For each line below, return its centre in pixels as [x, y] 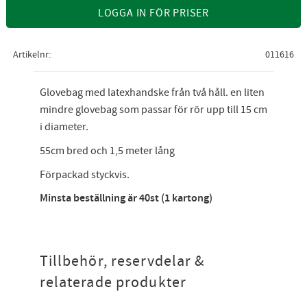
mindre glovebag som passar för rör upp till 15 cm [153, 110]
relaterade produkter [113, 282]
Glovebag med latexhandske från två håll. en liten [152, 93]
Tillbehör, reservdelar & [122, 261]
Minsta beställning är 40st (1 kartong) [126, 199]
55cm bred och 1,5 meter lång [107, 150]
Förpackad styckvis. [84, 174]
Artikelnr [30, 55]
